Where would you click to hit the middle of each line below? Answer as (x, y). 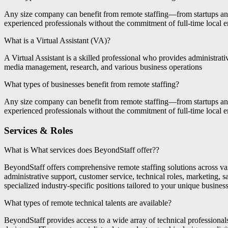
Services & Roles (38, 130)
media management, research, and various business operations (103, 67)
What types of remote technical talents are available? (88, 203)
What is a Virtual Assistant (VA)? (57, 41)
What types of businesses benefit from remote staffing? (92, 84)
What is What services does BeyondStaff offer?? (82, 150)
